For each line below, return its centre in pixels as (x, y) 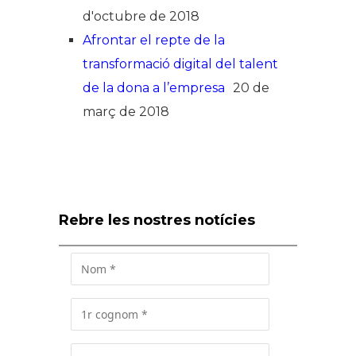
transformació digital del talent (180, 64)
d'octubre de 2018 (141, 16)
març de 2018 (126, 112)
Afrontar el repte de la (154, 40)
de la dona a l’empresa (154, 88)
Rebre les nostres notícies (157, 220)
